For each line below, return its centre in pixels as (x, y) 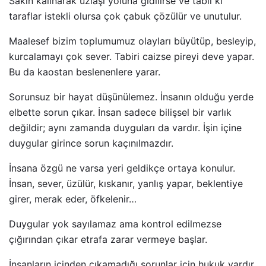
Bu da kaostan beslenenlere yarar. (85, 72)
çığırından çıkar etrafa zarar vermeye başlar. (108, 240)
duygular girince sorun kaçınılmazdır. (91, 143)
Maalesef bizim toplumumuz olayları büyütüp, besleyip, (132, 41)
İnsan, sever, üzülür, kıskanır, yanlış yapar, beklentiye (126, 184)
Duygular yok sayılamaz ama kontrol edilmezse (115, 224)
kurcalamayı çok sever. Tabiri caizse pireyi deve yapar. (132, 57)
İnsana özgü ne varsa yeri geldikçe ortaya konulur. (122, 168)
